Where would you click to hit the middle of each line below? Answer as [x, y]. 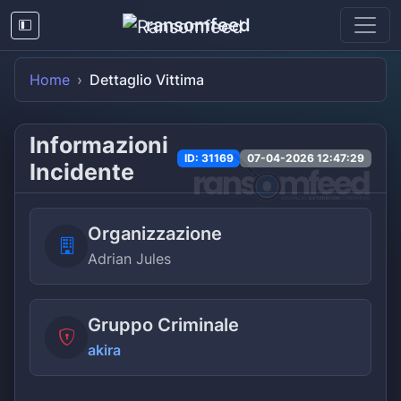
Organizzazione [155, 234]
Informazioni [99, 145]
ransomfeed [198, 25]
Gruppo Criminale [163, 325]
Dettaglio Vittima [147, 80]
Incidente [82, 172]
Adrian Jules [129, 259]
